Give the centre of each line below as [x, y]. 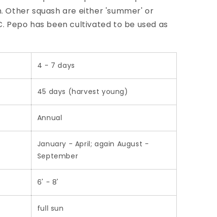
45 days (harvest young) [83, 92]
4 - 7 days [56, 65]
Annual [50, 118]
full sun [50, 208]
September [58, 156]
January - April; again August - [93, 144]
